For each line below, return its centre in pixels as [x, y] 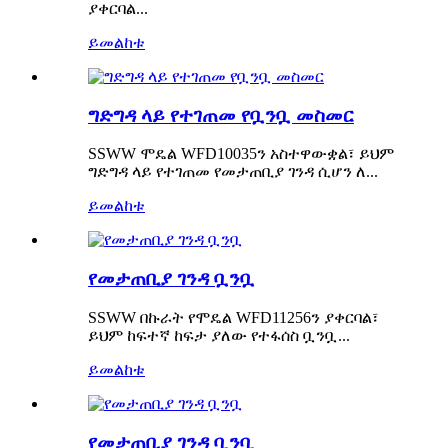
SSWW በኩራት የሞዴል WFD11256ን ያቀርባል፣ [233, 317]
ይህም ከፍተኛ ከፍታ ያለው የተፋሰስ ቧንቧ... [219, 335]
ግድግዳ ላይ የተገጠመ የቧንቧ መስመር [221, 115]
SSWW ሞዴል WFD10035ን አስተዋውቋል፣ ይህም [241, 154]
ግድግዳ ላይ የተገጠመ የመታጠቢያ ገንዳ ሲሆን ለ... [233, 172]
